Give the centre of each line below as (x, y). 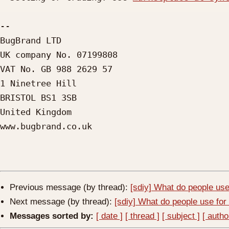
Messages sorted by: (52, 216)
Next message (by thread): (62, 201)
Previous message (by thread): (70, 187)
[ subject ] (181, 216)
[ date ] (110, 216)
